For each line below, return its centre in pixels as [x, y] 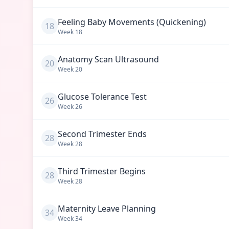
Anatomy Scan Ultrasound [108, 59]
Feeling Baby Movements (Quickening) [132, 22]
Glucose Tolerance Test [102, 97]
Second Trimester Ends [102, 134]
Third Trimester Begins [102, 171]
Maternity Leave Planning [107, 209]
